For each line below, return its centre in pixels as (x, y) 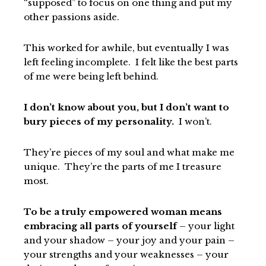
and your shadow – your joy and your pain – (129, 240)
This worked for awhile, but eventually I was (126, 47)
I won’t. (193, 121)
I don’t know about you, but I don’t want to (126, 107)
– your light (206, 226)
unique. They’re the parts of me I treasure (123, 166)
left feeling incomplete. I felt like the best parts (131, 62)
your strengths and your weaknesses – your (126, 254)
